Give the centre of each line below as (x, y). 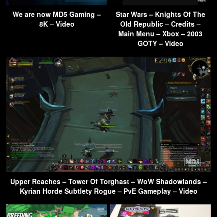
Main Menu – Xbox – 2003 (160, 34)
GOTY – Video (160, 43)
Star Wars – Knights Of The (160, 14)
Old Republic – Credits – (160, 24)
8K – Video (57, 24)
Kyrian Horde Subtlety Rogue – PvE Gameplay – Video (108, 191)
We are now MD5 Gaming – (57, 14)
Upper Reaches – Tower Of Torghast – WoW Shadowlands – (108, 181)
